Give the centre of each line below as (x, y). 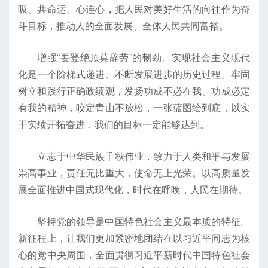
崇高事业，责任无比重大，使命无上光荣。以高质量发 (134, 173)
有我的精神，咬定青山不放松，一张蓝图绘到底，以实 (134, 108)
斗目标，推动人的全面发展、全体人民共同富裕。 (123, 26)
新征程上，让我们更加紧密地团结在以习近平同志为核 (134, 239)
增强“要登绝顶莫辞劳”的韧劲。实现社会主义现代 (134, 58)
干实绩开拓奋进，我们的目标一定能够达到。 (114, 125)
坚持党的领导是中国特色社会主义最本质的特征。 (134, 222)
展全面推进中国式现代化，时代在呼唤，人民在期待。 (133, 190)
